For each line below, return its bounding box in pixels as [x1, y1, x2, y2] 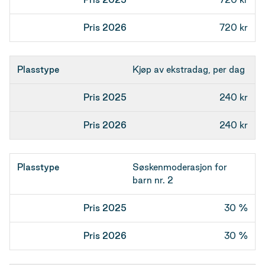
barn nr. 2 [132, 175, 173, 185]
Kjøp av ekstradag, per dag [132, 64, 245, 75]
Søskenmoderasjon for [132, 162, 227, 172]
